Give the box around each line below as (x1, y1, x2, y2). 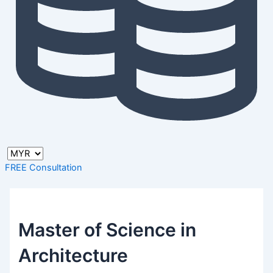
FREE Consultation (5, 162, 82, 174)
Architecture (18, 244, 129, 266)
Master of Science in (18, 218, 197, 241)
